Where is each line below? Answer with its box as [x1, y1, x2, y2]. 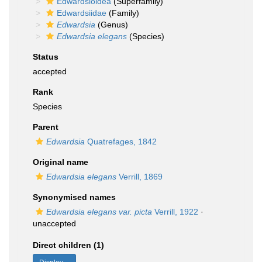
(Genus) [95, 20, 128, 29]
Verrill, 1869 [116, 172, 163, 181]
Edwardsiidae [57, 8, 106, 18]
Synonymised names [33, 192, 116, 202]
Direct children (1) [33, 240, 104, 250]
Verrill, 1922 [152, 207, 198, 216]
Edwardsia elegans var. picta [46, 207, 152, 216]
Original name [33, 157, 88, 167]
